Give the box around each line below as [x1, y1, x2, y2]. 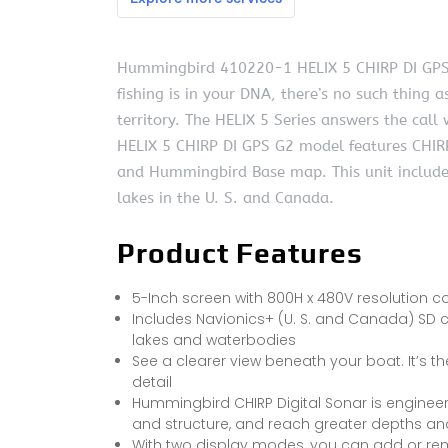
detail [132, 372, 172, 393]
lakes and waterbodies [132, 330, 296, 351]
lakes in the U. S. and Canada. [117, 189, 334, 208]
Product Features [117, 237, 363, 270]
